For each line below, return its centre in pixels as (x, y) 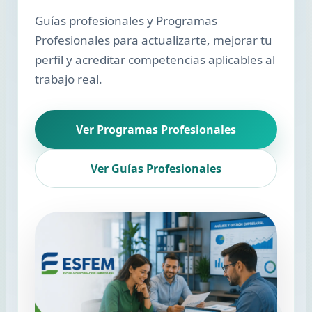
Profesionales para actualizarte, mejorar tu (153, 40)
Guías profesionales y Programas (126, 21)
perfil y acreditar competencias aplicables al (155, 60)
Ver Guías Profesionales (156, 169)
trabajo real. (68, 79)
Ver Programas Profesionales (156, 130)
